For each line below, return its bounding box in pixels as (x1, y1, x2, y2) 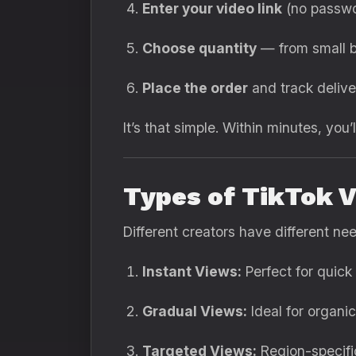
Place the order (142, 79, 248, 96)
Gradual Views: (142, 303, 247, 319)
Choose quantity (142, 40, 257, 56)
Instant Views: (142, 263, 242, 280)
